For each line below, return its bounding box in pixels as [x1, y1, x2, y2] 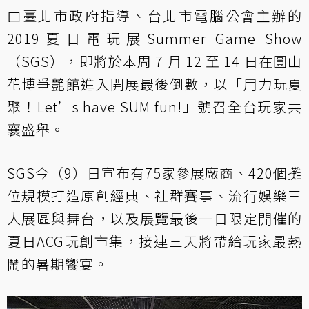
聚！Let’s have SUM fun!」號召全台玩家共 [7, 97, 302, 117]
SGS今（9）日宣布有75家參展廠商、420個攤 [7, 163, 302, 183]
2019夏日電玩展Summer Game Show [7, 28, 302, 48]
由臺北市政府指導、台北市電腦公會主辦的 [7, 6, 302, 26]
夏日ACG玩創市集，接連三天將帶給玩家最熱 [7, 231, 302, 251]
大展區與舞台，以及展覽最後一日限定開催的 [7, 208, 302, 228]
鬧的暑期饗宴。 [7, 254, 108, 274]
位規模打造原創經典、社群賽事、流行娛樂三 [7, 186, 302, 206]
